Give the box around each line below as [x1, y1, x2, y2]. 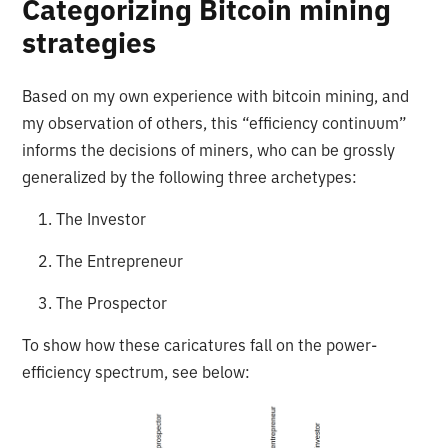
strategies [22, 24, 164, 62]
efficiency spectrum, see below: [22, 362, 251, 383]
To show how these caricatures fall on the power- [22, 335, 378, 356]
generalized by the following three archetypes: [22, 167, 358, 188]
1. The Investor [22, 209, 147, 230]
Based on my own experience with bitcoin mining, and [22, 86, 410, 107]
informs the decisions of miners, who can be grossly [22, 140, 396, 161]
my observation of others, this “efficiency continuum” [22, 113, 408, 134]
